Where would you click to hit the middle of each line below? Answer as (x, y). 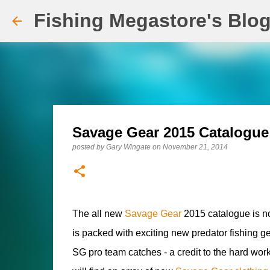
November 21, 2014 (195, 147)
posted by (89, 147)
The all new (98, 214)
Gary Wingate (128, 147)
